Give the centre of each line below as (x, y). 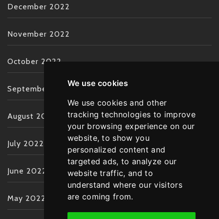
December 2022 (39, 6)
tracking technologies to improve (131, 114)
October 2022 (34, 61)
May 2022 (27, 198)
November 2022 (39, 34)
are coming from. (100, 197)
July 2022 (26, 143)
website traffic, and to (110, 173)
